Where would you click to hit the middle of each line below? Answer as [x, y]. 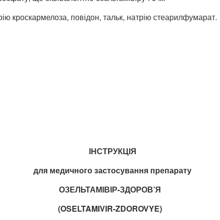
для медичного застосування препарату [113, 170]
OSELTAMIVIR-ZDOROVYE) [111, 208]
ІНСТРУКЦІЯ [112, 151]
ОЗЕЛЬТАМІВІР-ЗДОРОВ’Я [110, 189]
